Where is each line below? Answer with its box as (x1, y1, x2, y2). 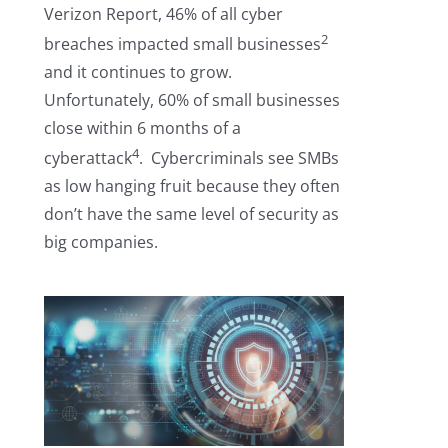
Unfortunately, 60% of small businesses (43, 88, 340, 111)
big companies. (43, 231, 158, 254)
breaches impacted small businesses (43, 32, 321, 55)
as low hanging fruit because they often (43, 175, 340, 198)
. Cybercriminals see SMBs (138, 147, 339, 170)
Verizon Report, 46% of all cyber (43, 2, 283, 25)
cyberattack (43, 147, 132, 170)
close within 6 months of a (43, 116, 241, 139)
